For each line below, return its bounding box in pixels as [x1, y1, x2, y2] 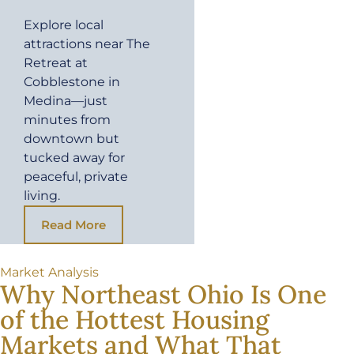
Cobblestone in [24, 74, 120, 90]
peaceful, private [24, 169, 128, 185]
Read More [41, 217, 106, 233]
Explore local [24, 17, 104, 33]
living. [24, 188, 60, 204]
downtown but [24, 131, 119, 147]
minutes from [24, 112, 111, 128]
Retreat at [24, 55, 88, 71]
